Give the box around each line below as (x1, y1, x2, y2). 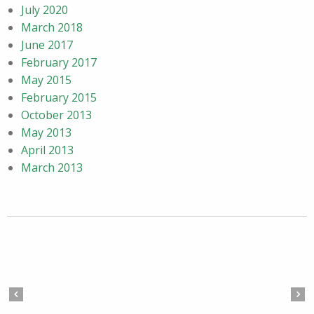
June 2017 (21, 37, 73, 53)
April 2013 (21, 142, 74, 158)
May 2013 (21, 125, 71, 140)
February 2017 (21, 55, 97, 70)
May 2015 (21, 72, 71, 88)
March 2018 (21, 20, 83, 35)
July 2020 (21, 2, 68, 18)
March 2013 (21, 160, 83, 175)
